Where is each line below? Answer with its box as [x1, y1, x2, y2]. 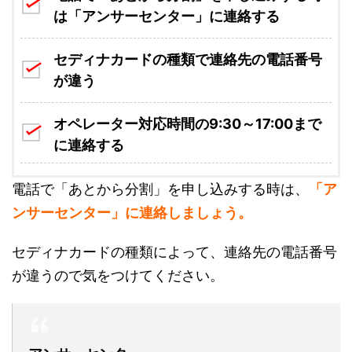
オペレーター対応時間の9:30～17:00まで [53, 115, 321, 133]
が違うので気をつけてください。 [12, 267, 224, 284]
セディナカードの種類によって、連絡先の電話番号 [12, 244, 337, 261]
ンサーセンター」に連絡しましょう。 [12, 204, 252, 222]
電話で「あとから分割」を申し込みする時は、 [12, 181, 309, 198]
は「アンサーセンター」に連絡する [53, 8, 280, 25]
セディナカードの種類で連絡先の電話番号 [53, 51, 322, 68]
